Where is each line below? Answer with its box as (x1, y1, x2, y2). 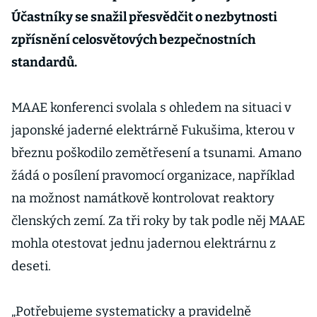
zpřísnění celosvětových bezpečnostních (11, 32, 255, 47)
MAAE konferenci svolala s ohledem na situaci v (11, 100, 291, 115)
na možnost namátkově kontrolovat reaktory (11, 190, 275, 206)
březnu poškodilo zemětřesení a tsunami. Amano (11, 145, 301, 161)
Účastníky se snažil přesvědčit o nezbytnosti (11, 9, 277, 25)
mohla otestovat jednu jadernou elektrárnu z (11, 236, 276, 251)
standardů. (11, 54, 77, 70)
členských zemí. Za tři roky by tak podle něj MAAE (11, 213, 305, 229)
